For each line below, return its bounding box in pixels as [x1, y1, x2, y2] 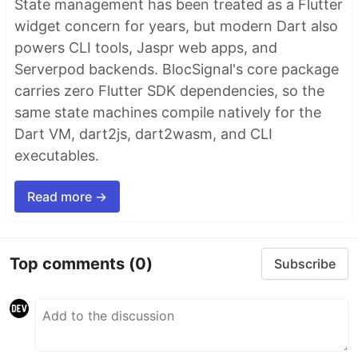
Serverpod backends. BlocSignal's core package [14, 61, 339, 78]
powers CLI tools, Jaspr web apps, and [14, 39, 277, 57]
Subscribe [274, 256, 336, 272]
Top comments [10, 253, 129, 273]
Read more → [27, 189, 107, 205]
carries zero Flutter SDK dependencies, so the [14, 82, 324, 100]
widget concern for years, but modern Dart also [14, 18, 338, 35]
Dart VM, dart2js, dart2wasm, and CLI [14, 125, 272, 143]
